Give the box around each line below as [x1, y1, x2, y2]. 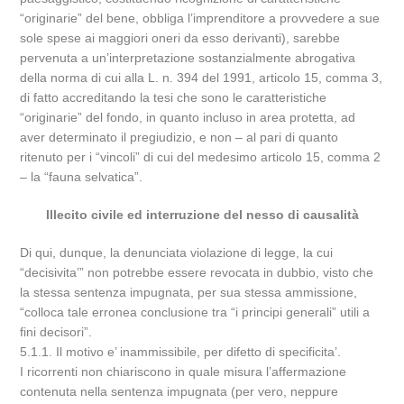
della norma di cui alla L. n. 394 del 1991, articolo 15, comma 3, [20, 70, 383, 85]
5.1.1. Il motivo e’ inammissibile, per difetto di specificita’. [20, 344, 342, 359]
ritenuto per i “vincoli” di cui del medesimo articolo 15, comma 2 [20, 150, 381, 164]
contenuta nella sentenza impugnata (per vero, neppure [20, 384, 339, 399]
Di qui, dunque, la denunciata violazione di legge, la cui [20, 245, 334, 260]
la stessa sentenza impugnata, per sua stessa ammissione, [20, 285, 358, 299]
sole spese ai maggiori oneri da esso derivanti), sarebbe [20, 31, 341, 45]
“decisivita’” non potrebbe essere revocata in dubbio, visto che [20, 265, 374, 280]
